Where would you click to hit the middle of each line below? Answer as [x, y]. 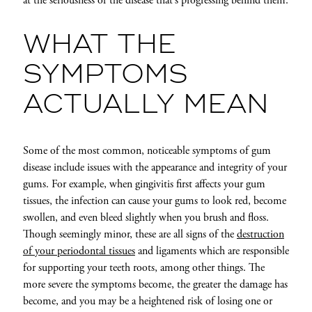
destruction [260, 235]
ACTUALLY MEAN [146, 106]
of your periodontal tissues [79, 251]
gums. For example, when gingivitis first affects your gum [144, 185]
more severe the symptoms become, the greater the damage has [155, 285]
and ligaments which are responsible [212, 251]
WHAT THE [99, 46]
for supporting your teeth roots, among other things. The [143, 268]
